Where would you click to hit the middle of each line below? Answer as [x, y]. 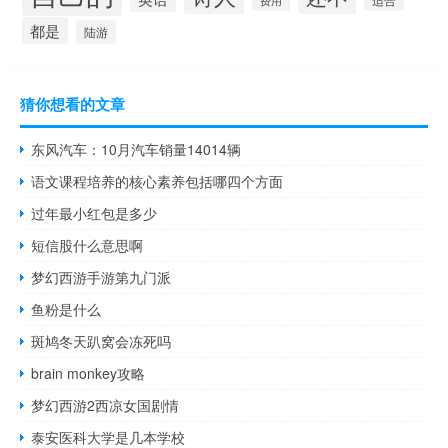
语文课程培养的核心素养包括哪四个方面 [157, 181]
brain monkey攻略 [88, 373]
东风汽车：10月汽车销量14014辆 [136, 149]
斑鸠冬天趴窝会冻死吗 [101, 341]
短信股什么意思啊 [87, 245]
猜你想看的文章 [72, 104]
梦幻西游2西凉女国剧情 [105, 405]
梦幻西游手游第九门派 [101, 277]
